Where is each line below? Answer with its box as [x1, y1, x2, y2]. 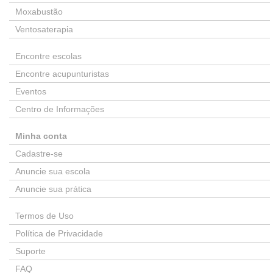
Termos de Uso [15, 211, 74, 221]
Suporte [15, 246, 46, 256]
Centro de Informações [15, 104, 104, 114]
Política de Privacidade [15, 229, 103, 238]
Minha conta [15, 131, 67, 141]
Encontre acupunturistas [15, 69, 109, 79]
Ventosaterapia [15, 24, 73, 34]
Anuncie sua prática [15, 184, 91, 194]
